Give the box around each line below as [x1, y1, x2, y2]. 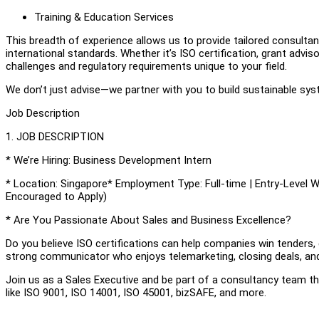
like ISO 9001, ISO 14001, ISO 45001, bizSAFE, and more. [6, 286, 266, 299]
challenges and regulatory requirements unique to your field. [6, 59, 287, 73]
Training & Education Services [34, 10, 174, 23]
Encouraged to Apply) [6, 189, 107, 203]
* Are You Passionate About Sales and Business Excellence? [6, 213, 291, 226]
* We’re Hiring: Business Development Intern [6, 153, 211, 167]
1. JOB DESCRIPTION [6, 130, 104, 143]
